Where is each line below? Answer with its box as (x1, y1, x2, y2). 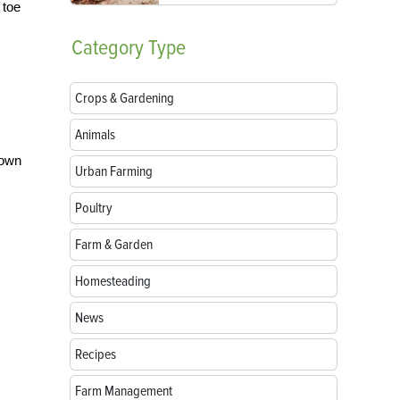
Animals (75, 126, 115, 144)
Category (71, 35, 144, 61)
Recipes (75, 346, 116, 363)
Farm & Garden (75, 236, 153, 254)
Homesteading (75, 272, 151, 290)
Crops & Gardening (75, 89, 174, 107)
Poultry (75, 199, 112, 217)
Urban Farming (75, 162, 153, 180)
